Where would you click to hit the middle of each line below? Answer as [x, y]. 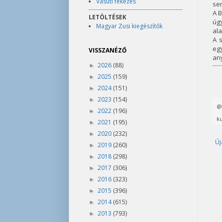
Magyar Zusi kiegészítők [129, 26]
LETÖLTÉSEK [107, 17]
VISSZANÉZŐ [108, 50]
